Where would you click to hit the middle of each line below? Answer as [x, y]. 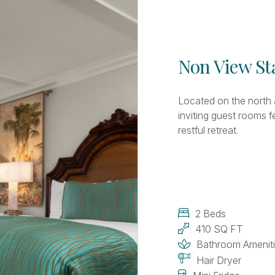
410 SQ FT [219, 229]
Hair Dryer [219, 260]
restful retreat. [208, 130]
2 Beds [211, 213]
